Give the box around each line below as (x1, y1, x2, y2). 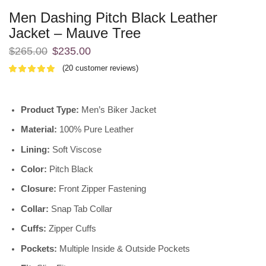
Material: (21, 125, 57, 135)
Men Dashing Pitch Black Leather (9, 9, 217, 26)
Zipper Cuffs (46, 224, 96, 234)
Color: (21, 164, 47, 175)
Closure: (21, 184, 56, 194)
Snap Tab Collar (49, 204, 112, 214)
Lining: (21, 144, 50, 154)
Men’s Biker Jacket (79, 104, 156, 115)
